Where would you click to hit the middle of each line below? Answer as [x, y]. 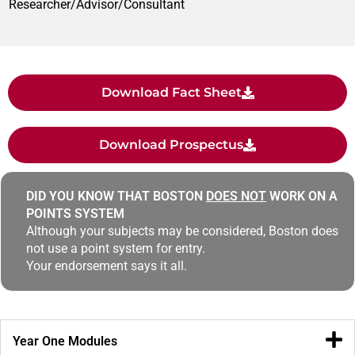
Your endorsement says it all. [107, 266]
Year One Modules [65, 341]
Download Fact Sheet [171, 92]
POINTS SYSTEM [75, 214]
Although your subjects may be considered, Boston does [182, 231]
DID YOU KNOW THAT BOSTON [116, 196]
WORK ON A [302, 196]
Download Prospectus [171, 145]
